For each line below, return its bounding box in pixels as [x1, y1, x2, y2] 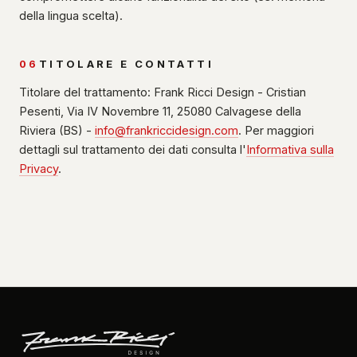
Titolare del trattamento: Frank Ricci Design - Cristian [19, 85, 306, 99]
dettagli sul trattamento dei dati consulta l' [19, 143, 246, 156]
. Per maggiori [238, 124, 314, 137]
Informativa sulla [246, 143, 334, 156]
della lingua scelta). [19, 9, 123, 22]
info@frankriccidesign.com [95, 124, 238, 137]
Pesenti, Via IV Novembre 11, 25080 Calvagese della [19, 104, 301, 118]
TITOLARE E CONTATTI [38, 57, 214, 70]
